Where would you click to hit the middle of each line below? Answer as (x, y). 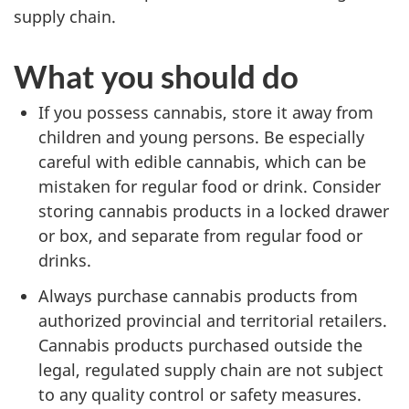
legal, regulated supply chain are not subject (211, 369)
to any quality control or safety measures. (200, 394)
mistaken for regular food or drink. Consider (210, 186)
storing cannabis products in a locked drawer (214, 211)
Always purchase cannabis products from (198, 295)
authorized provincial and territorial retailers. (213, 320)
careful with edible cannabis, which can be (202, 162)
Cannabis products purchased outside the (200, 345)
